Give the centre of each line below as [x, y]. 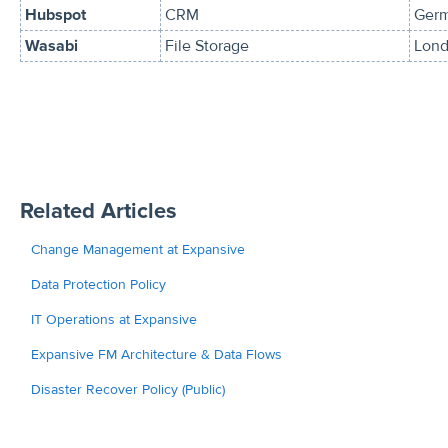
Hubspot [55, 15]
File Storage [206, 46]
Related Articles [98, 211]
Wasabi [51, 46]
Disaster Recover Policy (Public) [127, 389]
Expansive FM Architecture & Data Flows [156, 354]
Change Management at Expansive [137, 249]
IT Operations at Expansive [113, 319]
